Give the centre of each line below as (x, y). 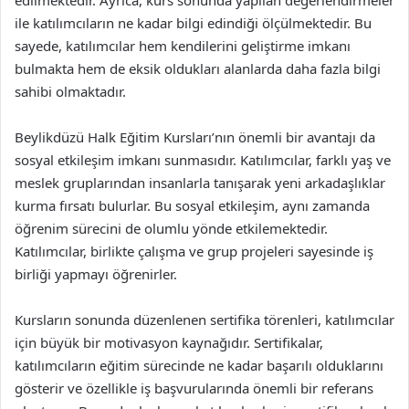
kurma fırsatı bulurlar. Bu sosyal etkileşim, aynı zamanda (192, 205)
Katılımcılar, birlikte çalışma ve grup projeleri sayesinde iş (194, 251)
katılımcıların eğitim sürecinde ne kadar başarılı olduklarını (199, 365)
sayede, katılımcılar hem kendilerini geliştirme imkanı (183, 46)
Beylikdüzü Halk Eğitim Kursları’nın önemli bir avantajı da (195, 137)
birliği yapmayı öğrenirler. (96, 274)
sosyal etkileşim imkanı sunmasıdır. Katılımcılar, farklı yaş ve (203, 160)
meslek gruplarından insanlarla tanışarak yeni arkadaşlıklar (200, 183)
